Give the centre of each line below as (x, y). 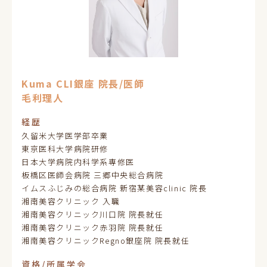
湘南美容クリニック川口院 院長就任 (93, 214)
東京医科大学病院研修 (65, 149)
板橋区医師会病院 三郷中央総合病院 (93, 175)
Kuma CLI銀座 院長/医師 (83, 83)
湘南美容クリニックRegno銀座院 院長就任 (106, 240)
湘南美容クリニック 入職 (71, 201)
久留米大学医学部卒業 (65, 136)
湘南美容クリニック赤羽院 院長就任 (93, 227)
